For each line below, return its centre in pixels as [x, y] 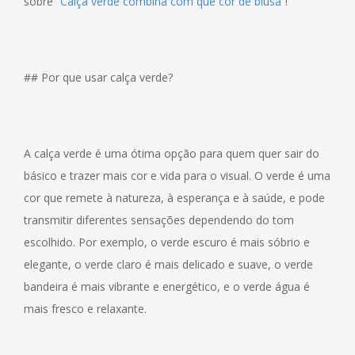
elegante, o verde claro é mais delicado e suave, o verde [168, 264]
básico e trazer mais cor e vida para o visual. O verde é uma [177, 175]
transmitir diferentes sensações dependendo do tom [159, 219]
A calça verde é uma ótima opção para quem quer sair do [172, 153]
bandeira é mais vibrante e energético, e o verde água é [167, 286]
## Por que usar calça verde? [98, 77]
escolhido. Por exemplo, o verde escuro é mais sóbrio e [167, 242]
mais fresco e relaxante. [85, 308]
